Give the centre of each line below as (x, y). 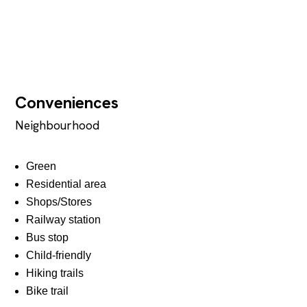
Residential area (66, 184)
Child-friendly (59, 255)
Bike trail (48, 291)
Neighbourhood (58, 125)
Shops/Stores (59, 201)
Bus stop (48, 237)
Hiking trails (55, 273)
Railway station (64, 219)
